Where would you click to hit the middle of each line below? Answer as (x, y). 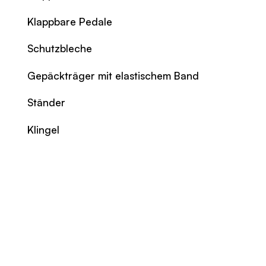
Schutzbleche (60, 48)
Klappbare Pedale (70, 21)
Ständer (47, 102)
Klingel (44, 130)
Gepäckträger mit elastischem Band (113, 75)
